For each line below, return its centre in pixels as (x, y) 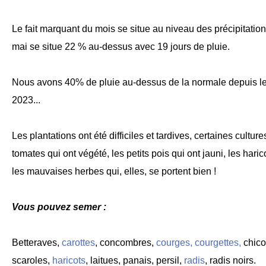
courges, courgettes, (199, 243)
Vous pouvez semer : (59, 207)
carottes (78, 243)
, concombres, (126, 243)
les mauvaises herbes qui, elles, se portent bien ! (114, 171)
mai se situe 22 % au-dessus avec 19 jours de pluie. (121, 47)
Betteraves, (37, 243)
